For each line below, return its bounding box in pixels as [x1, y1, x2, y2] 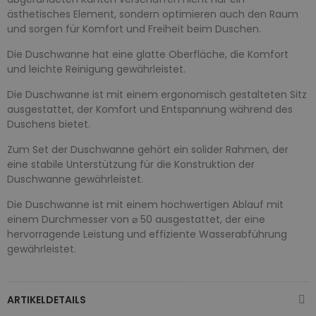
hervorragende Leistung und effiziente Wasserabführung [7, 226, 287, 241]
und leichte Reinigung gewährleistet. [7, 61, 186, 76]
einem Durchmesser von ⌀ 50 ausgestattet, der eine [7, 212, 265, 226]
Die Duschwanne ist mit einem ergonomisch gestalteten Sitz [7, 87, 307, 102]
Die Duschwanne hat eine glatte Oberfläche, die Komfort [7, 47, 288, 61]
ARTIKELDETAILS [7, 292, 86, 307]
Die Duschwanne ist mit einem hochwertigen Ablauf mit [7, 197, 284, 212]
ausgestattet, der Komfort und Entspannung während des [7, 102, 293, 116]
